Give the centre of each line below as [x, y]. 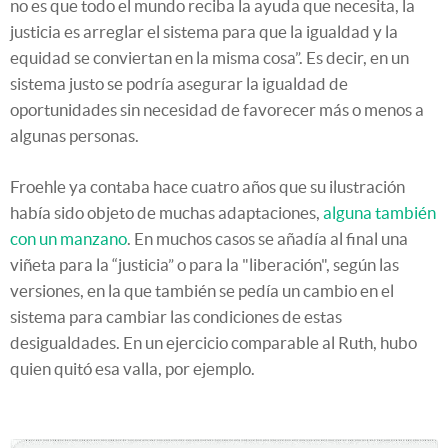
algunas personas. [74, 135]
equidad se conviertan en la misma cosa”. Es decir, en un [209, 57]
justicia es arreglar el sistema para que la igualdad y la [204, 31]
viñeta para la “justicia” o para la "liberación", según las [204, 264]
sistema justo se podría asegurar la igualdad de [179, 83]
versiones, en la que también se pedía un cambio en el [202, 290]
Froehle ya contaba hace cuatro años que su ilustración [207, 186]
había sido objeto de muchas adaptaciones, [166, 212]
